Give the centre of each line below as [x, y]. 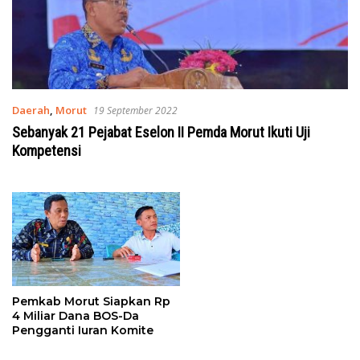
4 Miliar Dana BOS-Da [76, 316]
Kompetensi [47, 150]
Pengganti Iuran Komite [83, 331]
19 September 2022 [135, 110]
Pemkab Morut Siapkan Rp [91, 302]
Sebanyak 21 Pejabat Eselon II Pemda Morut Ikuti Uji [161, 132]
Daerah [31, 110]
